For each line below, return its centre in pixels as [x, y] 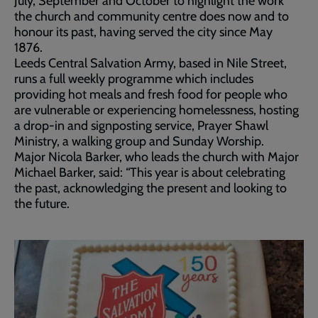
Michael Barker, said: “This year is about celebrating [150, 172]
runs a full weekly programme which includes [134, 78]
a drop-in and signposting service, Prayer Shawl [141, 125]
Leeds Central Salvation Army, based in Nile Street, [150, 63]
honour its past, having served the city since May [143, 32]
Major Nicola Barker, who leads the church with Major [157, 157]
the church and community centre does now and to [152, 16]
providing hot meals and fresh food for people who [151, 94]
